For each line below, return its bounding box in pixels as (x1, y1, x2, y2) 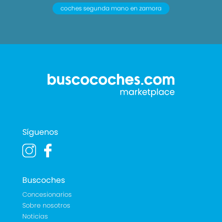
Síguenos (22, 126, 58, 138)
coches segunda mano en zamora (60, 4, 162, 12)
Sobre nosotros (22, 201, 70, 210)
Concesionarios (22, 190, 72, 199)
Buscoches (22, 174, 65, 186)
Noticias (22, 212, 48, 221)
